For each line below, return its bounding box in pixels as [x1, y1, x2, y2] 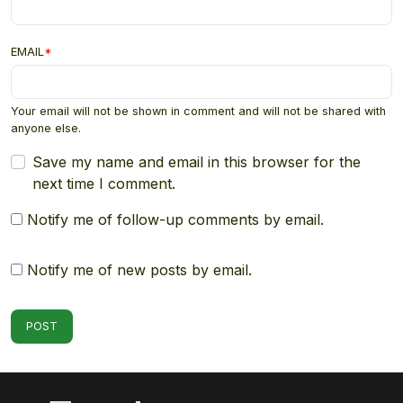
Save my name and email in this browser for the [32, 152, 361, 171]
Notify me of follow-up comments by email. [27, 210, 324, 228]
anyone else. [11, 121, 81, 135]
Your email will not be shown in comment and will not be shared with [11, 103, 386, 118]
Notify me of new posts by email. [27, 260, 252, 279]
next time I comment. [32, 174, 175, 193]
